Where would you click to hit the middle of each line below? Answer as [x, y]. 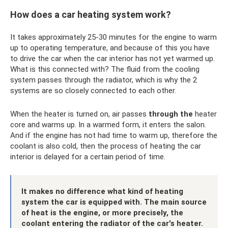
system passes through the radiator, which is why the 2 [104, 80]
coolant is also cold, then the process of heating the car [106, 146]
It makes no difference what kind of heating [102, 192]
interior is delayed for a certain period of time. [88, 157]
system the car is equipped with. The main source [114, 202]
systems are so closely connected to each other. [93, 91]
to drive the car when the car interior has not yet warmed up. [112, 59]
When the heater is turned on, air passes [79, 114]
